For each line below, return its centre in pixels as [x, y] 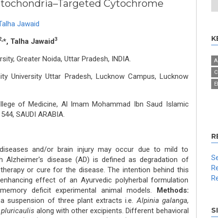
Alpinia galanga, [163, 200]
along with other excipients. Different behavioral [111, 211]
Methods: [173, 190]
